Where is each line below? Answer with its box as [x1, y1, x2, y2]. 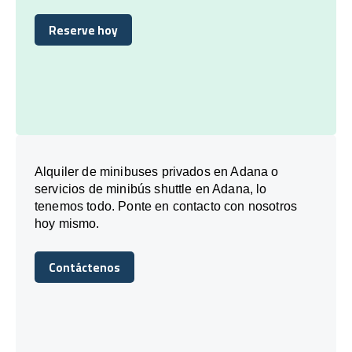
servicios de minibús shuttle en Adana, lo [35, 181, 267, 196]
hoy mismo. [35, 216, 100, 230]
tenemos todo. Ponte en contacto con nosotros [35, 199, 298, 213]
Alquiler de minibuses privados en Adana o [35, 164, 279, 178]
